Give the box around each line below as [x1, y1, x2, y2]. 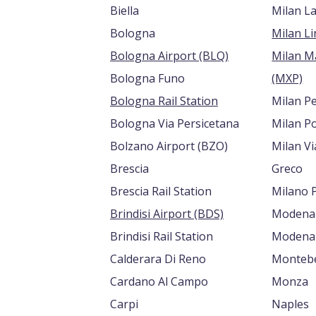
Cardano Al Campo [110, 274, 208, 289]
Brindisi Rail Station [110, 229, 213, 244]
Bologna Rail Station [110, 93, 218, 109]
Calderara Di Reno [110, 251, 206, 267]
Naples [272, 296, 310, 312]
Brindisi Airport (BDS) [194, 206, 224, 221]
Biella [110, 3, 139, 18]
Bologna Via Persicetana [110, 116, 239, 131]
